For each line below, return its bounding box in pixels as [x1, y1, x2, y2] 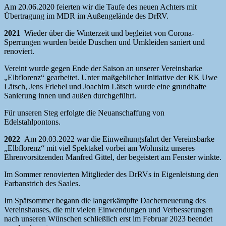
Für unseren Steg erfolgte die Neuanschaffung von [4, 108, 164, 118]
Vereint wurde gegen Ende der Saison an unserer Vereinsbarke [4, 64, 202, 73]
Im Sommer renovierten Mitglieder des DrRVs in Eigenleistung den [4, 170, 218, 179]
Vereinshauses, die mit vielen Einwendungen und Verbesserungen [4, 205, 213, 214]
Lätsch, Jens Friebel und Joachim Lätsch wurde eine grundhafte [4, 82, 206, 91]
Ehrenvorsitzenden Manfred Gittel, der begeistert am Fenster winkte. [4, 153, 221, 162]
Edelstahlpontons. [4, 118, 61, 127]
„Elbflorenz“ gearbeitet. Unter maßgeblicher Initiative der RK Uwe [4, 73, 217, 82]
